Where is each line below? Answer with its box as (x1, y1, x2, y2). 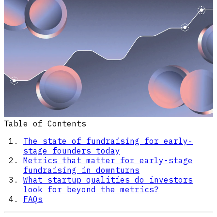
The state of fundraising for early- (23, 136, 193, 146)
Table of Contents (4, 119, 86, 129)
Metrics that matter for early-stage (23, 155, 193, 166)
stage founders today (23, 146, 120, 156)
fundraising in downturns (23, 165, 139, 175)
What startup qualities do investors (23, 175, 193, 185)
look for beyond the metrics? (23, 185, 159, 195)
